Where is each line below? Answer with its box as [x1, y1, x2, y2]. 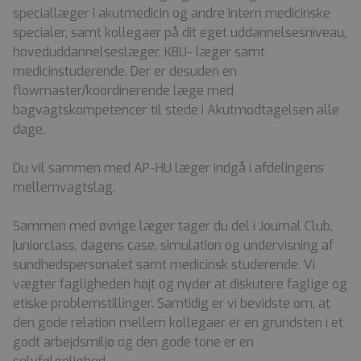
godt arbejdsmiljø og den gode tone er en [13, 333, 254, 351]
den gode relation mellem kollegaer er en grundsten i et [13, 313, 343, 331]
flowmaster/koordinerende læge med [13, 81, 234, 99]
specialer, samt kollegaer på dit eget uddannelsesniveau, [13, 23, 346, 41]
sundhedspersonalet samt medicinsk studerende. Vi [13, 255, 315, 273]
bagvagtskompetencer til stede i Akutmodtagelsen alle [13, 101, 339, 118]
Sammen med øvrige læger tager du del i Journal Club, [13, 217, 333, 234]
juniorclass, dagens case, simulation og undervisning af [13, 236, 334, 254]
